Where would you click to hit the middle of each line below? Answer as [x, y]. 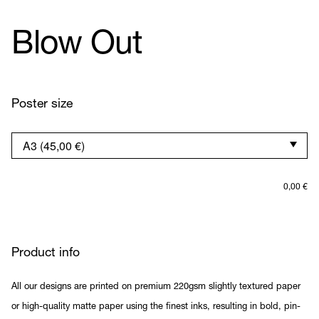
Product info [46, 253]
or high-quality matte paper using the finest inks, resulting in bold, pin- [156, 307]
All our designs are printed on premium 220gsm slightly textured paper [156, 287]
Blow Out [77, 46]
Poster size [42, 104]
